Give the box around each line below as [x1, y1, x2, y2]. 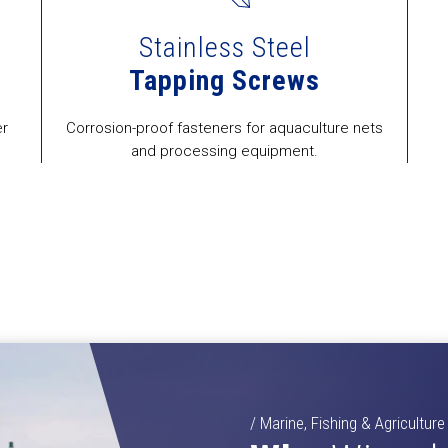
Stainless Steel [138, 31, 311, 64]
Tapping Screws [129, 64, 320, 97]
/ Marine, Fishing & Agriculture [250, 413, 445, 433]
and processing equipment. [131, 142, 318, 160]
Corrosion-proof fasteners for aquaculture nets [66, 119, 383, 137]
